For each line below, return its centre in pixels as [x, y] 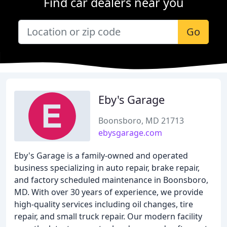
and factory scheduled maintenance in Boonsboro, [111, 180]
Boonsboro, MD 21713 [141, 121]
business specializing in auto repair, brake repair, [107, 168]
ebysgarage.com [130, 133]
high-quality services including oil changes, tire [104, 204]
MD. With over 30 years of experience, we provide [109, 192]
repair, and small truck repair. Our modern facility [108, 216]
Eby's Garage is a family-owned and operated [101, 156]
